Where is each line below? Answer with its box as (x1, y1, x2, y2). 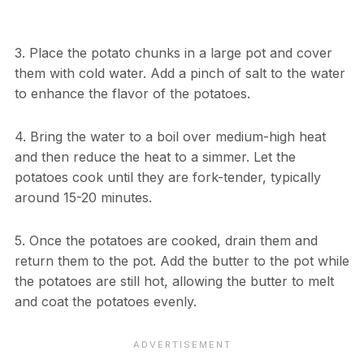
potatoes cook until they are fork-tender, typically (14, 169, 321, 186)
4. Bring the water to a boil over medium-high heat (14, 128, 326, 145)
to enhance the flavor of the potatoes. (14, 85, 250, 102)
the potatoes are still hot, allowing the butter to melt (14, 273, 334, 290)
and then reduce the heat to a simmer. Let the (14, 149, 296, 166)
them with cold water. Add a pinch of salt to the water (14, 65, 345, 82)
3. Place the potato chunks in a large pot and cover (14, 45, 332, 62)
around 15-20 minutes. (14, 189, 152, 206)
